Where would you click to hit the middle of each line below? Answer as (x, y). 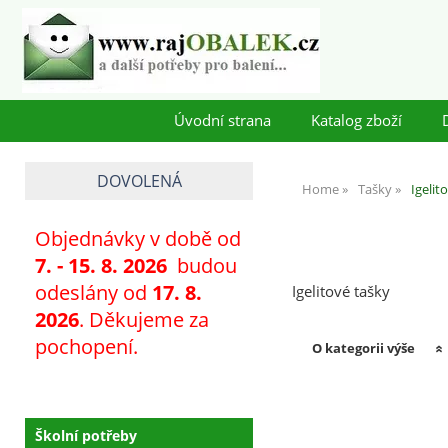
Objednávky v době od (138, 239)
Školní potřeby (86, 435)
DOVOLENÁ (139, 181)
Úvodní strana (222, 120)
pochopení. (86, 347)
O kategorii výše (364, 348)
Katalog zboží (356, 120)
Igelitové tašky (341, 292)
